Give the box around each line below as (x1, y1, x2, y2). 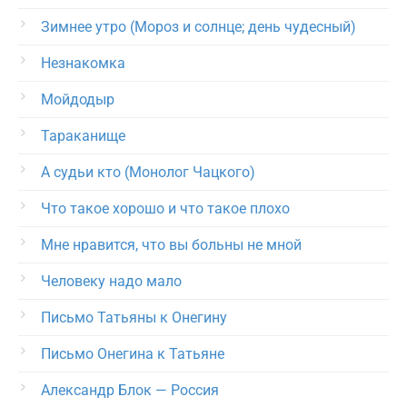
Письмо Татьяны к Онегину (41, 309, 227, 326)
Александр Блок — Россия (41, 382, 219, 399)
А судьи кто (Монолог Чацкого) (41, 164, 255, 181)
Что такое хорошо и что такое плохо (41, 200, 290, 217)
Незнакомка (41, 55, 125, 72)
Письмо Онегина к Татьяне (41, 345, 224, 362)
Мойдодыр (41, 91, 114, 108)
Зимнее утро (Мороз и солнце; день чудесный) (41, 18, 356, 35)
